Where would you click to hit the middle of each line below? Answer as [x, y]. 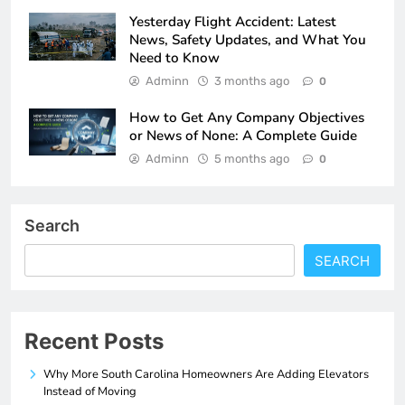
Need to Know [174, 58]
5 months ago [252, 159]
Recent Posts [94, 342]
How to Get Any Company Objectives [247, 118]
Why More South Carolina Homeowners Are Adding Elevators [206, 375]
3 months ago [252, 81]
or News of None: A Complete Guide [243, 136]
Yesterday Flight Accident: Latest [233, 22]
